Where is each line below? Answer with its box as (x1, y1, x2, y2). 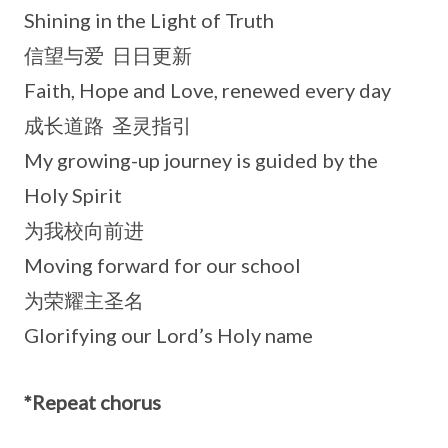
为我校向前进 (24, 217, 144, 242)
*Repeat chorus (24, 389, 161, 414)
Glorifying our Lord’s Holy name (24, 322, 313, 347)
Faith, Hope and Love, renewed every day (24, 77, 391, 102)
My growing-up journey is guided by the (24, 147, 378, 172)
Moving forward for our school (24, 252, 301, 277)
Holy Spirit (24, 182, 122, 207)
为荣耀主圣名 (24, 287, 144, 312)
